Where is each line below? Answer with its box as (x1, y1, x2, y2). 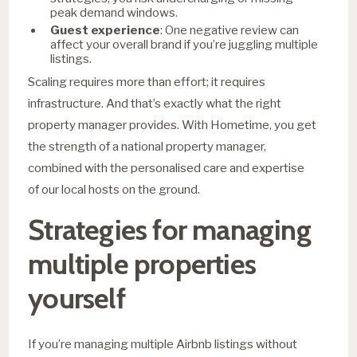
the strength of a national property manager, (28, 138, 267, 154)
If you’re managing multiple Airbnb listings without (28, 335, 298, 351)
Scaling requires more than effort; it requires (28, 73, 266, 89)
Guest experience (50, 22, 161, 37)
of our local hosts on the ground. (28, 181, 201, 197)
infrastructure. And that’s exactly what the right (28, 95, 282, 111)
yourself (28, 280, 125, 316)
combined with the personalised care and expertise (28, 159, 305, 175)
